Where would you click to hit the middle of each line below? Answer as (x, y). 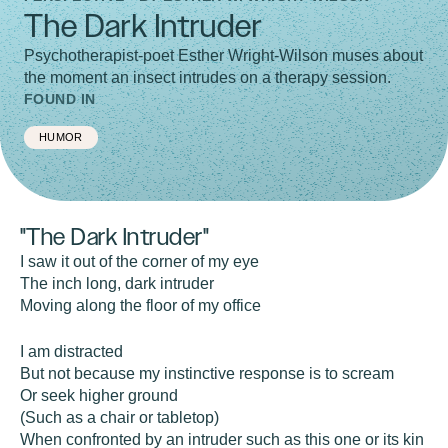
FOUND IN (60, 99)
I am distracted (71, 351)
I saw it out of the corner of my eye (139, 261)
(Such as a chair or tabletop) (119, 417)
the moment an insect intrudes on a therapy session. (207, 77)
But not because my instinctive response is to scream (207, 373)
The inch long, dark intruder (117, 283)
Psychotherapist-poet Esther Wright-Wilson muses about (223, 55)
